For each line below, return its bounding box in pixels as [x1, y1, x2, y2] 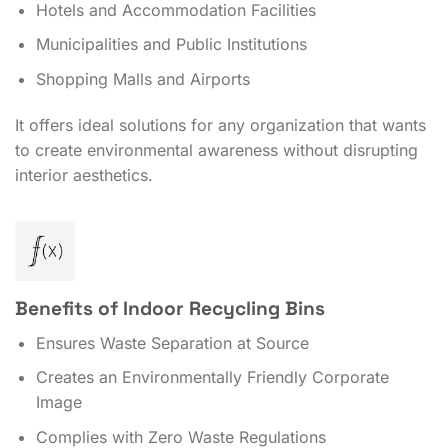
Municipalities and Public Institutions [35, 34, 307, 55]
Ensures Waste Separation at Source [35, 332, 309, 353]
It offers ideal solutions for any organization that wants [15, 114, 426, 135]
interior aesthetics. [15, 164, 153, 185]
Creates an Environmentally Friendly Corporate [35, 367, 389, 388]
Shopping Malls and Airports [35, 69, 250, 90]
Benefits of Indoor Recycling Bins [15, 296, 325, 322]
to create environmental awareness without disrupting [15, 139, 418, 160]
